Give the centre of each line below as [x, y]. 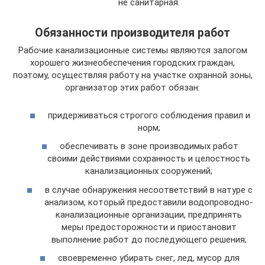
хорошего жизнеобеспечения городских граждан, [132, 63]
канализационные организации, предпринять [149, 214]
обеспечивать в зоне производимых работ [149, 146]
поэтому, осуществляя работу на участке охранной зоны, [132, 75]
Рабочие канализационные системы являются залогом [132, 51]
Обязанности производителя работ [132, 33]
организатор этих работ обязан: [132, 88]
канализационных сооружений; [149, 171]
